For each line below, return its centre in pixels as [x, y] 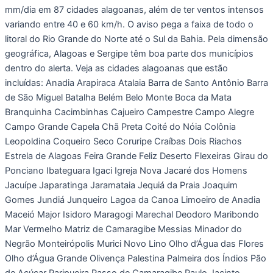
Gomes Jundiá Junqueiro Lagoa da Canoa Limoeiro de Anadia [133, 200]
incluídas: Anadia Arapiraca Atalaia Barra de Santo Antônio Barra [136, 83]
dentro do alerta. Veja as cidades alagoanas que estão [116, 69]
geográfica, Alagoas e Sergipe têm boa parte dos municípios [129, 54]
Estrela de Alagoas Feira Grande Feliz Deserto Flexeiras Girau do [136, 156]
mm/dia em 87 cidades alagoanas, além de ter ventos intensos [134, 10]
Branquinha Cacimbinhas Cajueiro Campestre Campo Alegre [129, 112]
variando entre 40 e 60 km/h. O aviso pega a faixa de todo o [129, 25]
